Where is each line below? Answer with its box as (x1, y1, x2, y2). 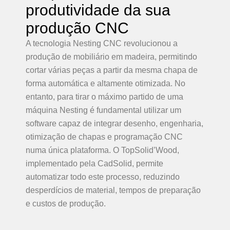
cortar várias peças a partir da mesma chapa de (26, 66, 198, 74)
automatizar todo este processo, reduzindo (26, 172, 180, 181)
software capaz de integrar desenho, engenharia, (26, 119, 203, 128)
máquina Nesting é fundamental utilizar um (26, 106, 181, 114)
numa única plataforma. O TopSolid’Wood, (26, 146, 179, 155)
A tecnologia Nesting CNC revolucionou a (26, 39, 178, 48)
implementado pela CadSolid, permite (26, 159, 163, 168)
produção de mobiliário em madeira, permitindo (26, 52, 197, 61)
